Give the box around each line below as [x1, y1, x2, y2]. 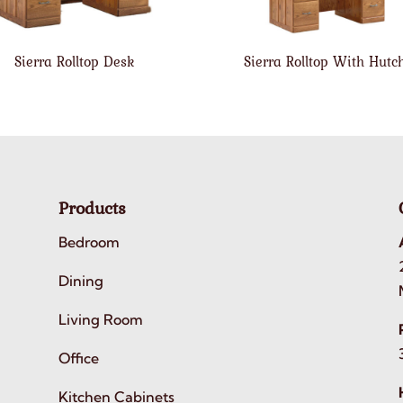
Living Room [58, 309, 143, 328]
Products [58, 193, 126, 221]
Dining [58, 271, 103, 290]
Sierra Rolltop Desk [14, 49, 135, 72]
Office [58, 348, 99, 367]
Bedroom [58, 232, 120, 251]
